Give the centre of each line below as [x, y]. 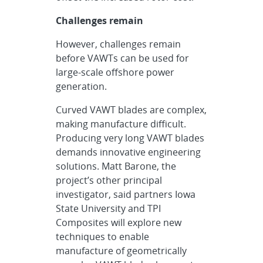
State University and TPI [109, 208]
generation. [82, 86]
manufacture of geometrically [122, 251]
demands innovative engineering [129, 152]
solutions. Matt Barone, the [116, 166]
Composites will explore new [119, 222]
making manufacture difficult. [121, 124]
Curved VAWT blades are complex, [131, 110]
